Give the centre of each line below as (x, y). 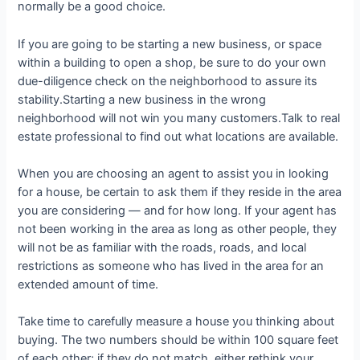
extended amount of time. (88, 284)
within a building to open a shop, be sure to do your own (172, 62)
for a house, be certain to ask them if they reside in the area (180, 192)
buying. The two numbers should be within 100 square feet (178, 340)
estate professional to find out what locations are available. (178, 136)
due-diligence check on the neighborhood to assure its (168, 81)
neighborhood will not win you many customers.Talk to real (179, 118)
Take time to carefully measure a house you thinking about (176, 322)
